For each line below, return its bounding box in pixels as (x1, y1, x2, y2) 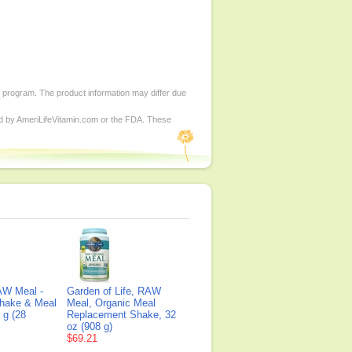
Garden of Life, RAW (67, 285, 161, 297)
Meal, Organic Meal (67, 297, 156, 309)
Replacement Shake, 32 (67, 309, 176, 321)
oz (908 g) (67, 321, 112, 332)
